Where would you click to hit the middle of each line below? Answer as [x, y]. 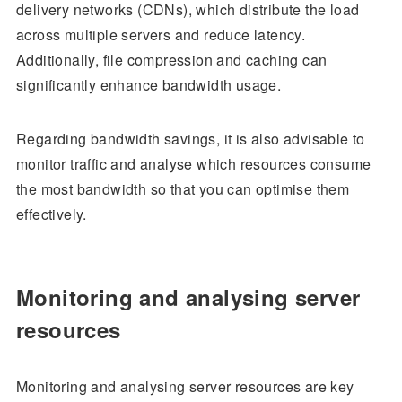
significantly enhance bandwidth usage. [149, 85]
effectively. [51, 214]
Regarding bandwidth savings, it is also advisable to [190, 139]
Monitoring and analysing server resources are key [185, 387]
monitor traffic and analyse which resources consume [193, 164]
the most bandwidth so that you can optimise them [183, 189]
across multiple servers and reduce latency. [161, 35]
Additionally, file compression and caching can [171, 60]
